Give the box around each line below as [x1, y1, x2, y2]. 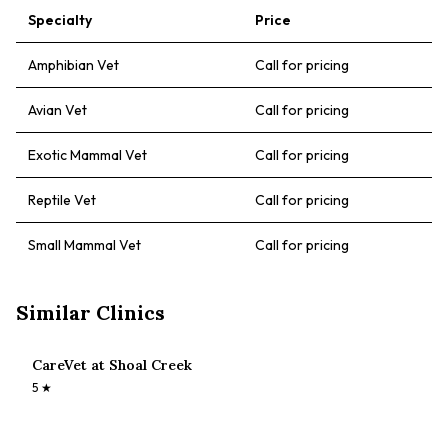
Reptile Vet [28, 191, 96, 209]
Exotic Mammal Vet [28, 146, 147, 164]
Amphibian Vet [28, 56, 119, 74]
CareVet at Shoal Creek [32, 356, 192, 374]
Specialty [28, 11, 92, 29]
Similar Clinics [16, 300, 165, 325]
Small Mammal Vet [28, 236, 141, 254]
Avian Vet [28, 101, 87, 119]
